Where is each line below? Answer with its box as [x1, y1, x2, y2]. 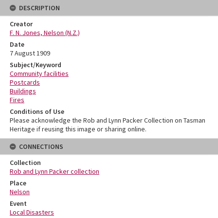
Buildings [10, 87, 36, 96]
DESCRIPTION [19, 3, 60, 13]
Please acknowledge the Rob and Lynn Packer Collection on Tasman [10, 116, 205, 125]
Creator [10, 19, 33, 29]
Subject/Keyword [10, 60, 61, 70]
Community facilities [10, 69, 69, 78]
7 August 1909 [10, 49, 50, 58]
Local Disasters [10, 208, 54, 217]
